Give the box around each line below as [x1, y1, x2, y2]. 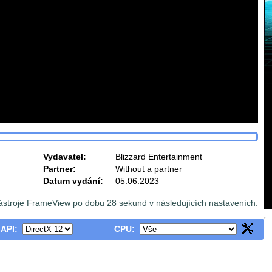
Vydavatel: [43, 152, 86, 162]
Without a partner [115, 164, 182, 174]
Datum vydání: [43, 176, 103, 186]
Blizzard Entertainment [115, 152, 202, 162]
